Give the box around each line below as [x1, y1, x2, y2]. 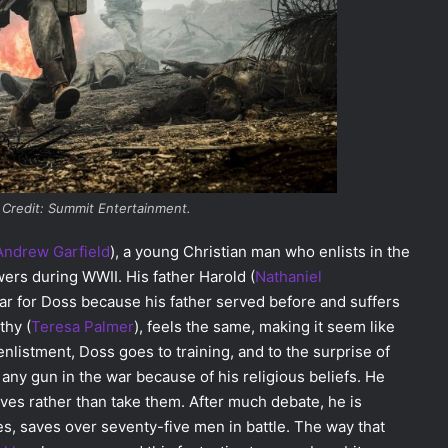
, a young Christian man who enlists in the [115, 241, 410, 261]
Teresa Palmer [31, 316, 134, 336]
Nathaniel [255, 266, 322, 286]
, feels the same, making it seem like [139, 316, 395, 336]
